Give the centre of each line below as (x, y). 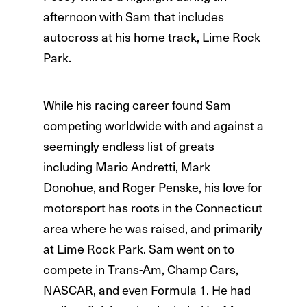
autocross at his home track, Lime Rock (151, 37)
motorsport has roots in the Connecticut (152, 208)
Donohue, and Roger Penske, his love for (152, 187)
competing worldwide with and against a (153, 125)
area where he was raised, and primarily (152, 228)
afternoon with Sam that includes (133, 16)
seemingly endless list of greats (128, 146)
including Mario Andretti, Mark (126, 167)
